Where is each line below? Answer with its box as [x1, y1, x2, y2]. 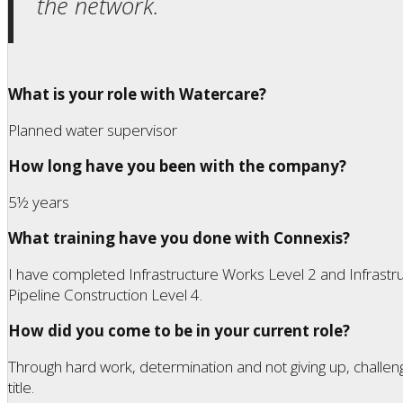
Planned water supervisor [8, 119, 177, 140]
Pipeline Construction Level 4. [8, 283, 202, 305]
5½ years [8, 191, 69, 212]
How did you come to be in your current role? [8, 319, 350, 341]
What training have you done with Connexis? [8, 227, 350, 248]
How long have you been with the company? [8, 155, 346, 176]
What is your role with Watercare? [8, 83, 266, 104]
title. [8, 376, 34, 398]
